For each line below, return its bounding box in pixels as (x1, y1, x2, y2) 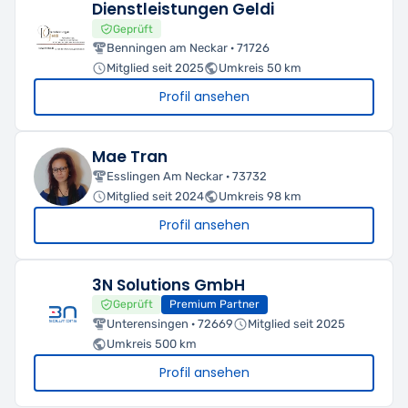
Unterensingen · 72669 (107, 316, 233, 331)
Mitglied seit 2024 (107, 189, 204, 204)
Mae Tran (92, 146, 168, 168)
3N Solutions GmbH (92, 274, 245, 297)
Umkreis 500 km (107, 336, 197, 351)
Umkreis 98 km (219, 189, 301, 204)
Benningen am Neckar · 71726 (107, 41, 270, 56)
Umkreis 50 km (219, 61, 301, 76)
